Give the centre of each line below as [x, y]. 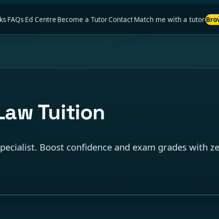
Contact [121, 19]
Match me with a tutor [170, 19]
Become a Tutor [83, 19]
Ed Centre [41, 19]
